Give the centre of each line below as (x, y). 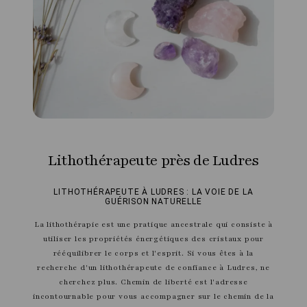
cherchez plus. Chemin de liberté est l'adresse (153, 282)
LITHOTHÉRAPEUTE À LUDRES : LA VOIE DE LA (153, 192)
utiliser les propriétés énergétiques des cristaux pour (153, 238)
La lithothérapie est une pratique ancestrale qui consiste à (153, 224)
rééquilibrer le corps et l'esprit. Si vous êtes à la (153, 253)
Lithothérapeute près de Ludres (153, 160)
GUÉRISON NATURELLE (153, 201)
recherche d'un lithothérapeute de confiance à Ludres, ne (153, 267)
